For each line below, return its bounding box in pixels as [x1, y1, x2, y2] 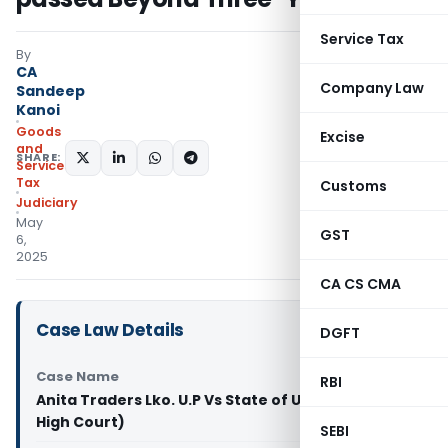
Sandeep [16, 81, 85, 101]
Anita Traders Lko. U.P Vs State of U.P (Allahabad [36, 390, 402, 410]
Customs [320, 176, 387, 196]
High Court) [36, 412, 125, 432]
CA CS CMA [320, 274, 401, 294]
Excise [320, 127, 365, 147]
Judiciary [16, 194, 78, 211]
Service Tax [320, 29, 404, 49]
